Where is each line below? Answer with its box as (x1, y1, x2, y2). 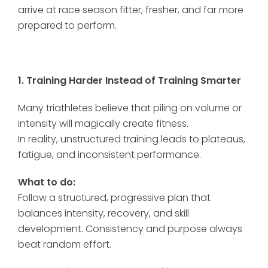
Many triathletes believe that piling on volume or (18, 101, 242, 115)
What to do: (18, 175, 75, 189)
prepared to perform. (18, 19, 117, 32)
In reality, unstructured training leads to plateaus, (18, 132, 245, 146)
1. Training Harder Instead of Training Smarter (18, 74, 241, 87)
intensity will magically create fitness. (18, 117, 188, 130)
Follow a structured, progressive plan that (18, 191, 211, 205)
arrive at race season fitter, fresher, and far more (18, 3, 243, 17)
